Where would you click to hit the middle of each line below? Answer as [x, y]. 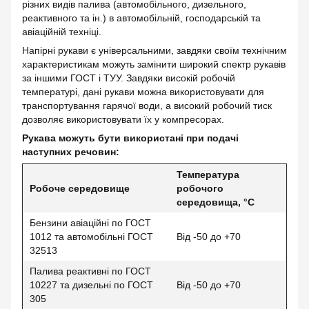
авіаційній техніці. [62, 32]
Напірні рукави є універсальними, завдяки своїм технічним [154, 50]
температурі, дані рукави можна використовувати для [143, 92]
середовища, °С [216, 202]
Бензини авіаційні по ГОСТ [90, 223]
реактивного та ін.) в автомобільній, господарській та [141, 18]
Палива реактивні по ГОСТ [90, 271]
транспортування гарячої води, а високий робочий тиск [147, 106]
